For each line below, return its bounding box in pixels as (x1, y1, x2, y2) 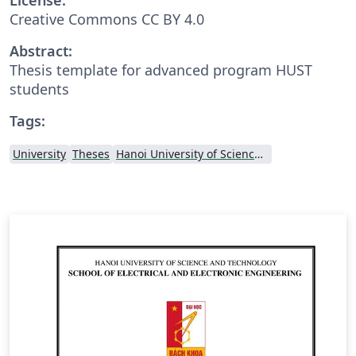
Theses (72, 145, 110, 161)
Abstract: (10, 41, 72, 60)
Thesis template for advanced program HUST (10, 60, 312, 79)
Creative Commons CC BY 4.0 (10, 9, 204, 29)
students (10, 79, 69, 99)
